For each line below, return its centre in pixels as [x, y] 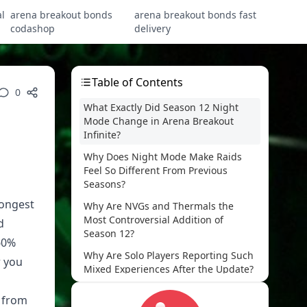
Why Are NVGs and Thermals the [159, 206]
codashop [32, 28]
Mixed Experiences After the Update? [169, 269]
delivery [153, 28]
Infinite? [102, 135]
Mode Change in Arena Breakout [159, 121]
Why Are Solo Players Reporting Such [169, 255]
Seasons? [105, 184]
